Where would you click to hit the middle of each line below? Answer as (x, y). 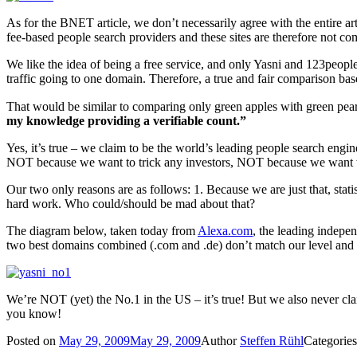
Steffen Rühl (272, 341)
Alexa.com (225, 231)
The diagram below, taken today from (102, 231)
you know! (34, 314)
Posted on (33, 341)
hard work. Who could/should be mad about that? (131, 204)
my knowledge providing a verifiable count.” (126, 121)
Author (220, 341)
